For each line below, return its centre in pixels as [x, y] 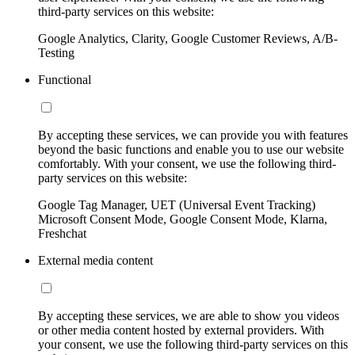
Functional [65, 80]
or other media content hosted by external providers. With [181, 330]
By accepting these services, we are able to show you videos [189, 316]
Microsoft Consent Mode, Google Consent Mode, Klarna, [183, 219]
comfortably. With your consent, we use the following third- [187, 164]
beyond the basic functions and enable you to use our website [191, 150]
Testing [56, 53]
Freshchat [62, 234]
